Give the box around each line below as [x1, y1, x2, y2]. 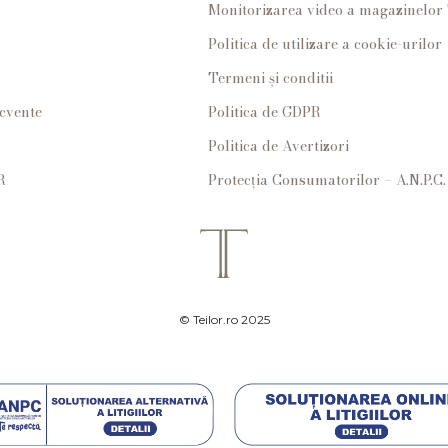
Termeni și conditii [208, 66, 334, 89]
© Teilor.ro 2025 [178, 311, 270, 327]
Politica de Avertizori [208, 134, 350, 157]
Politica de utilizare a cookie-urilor [208, 32, 443, 55]
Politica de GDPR [208, 100, 322, 123]
